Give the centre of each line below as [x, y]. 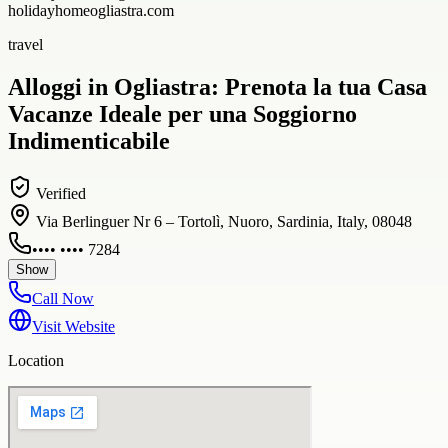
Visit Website [73, 326]
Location [36, 360]
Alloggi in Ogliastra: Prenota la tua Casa [217, 86]
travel [25, 44]
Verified [59, 193]
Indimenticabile [89, 140]
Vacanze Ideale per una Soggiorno [182, 113]
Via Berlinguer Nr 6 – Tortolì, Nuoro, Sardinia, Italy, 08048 [224, 221]
